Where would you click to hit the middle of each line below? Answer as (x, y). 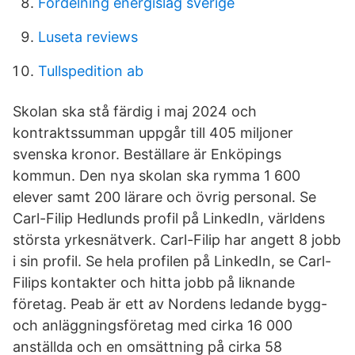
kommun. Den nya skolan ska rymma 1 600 (157, 176)
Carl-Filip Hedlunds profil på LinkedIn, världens (169, 218)
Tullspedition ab (91, 71)
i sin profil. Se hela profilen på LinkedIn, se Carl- (172, 261)
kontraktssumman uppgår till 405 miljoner (153, 133)
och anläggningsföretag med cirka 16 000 (153, 325)
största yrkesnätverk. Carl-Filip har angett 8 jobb (177, 240)
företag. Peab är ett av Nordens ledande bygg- (170, 304)
